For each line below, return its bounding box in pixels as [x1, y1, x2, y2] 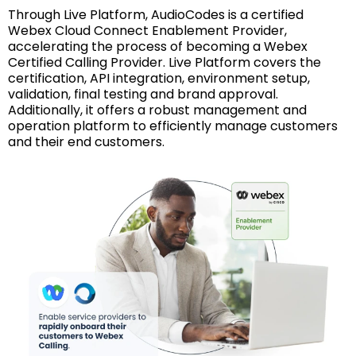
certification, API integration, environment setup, [8, 68, 310, 87]
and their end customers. [8, 132, 164, 151]
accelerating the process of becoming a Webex [8, 37, 308, 56]
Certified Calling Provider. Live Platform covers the [8, 52, 321, 72]
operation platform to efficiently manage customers [8, 116, 338, 135]
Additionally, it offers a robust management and [8, 100, 307, 119]
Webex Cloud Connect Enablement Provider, [8, 21, 287, 40]
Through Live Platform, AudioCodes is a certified [8, 5, 304, 24]
